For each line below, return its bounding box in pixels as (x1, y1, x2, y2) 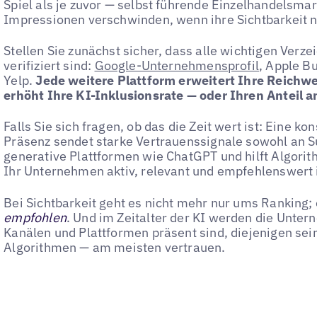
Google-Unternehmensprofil (94, 57, 259, 74)
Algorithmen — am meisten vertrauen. (4, 238, 226, 255)
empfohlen (4, 209, 67, 226)
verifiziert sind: (4, 57, 95, 74)
